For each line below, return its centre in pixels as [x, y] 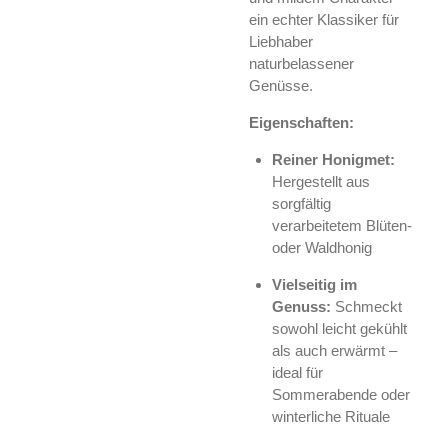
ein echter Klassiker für [324, 19]
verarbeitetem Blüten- [341, 225]
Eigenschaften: [301, 122]
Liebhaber [281, 41]
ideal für [297, 372]
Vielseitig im [314, 284]
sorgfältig [301, 203]
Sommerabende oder [340, 394]
